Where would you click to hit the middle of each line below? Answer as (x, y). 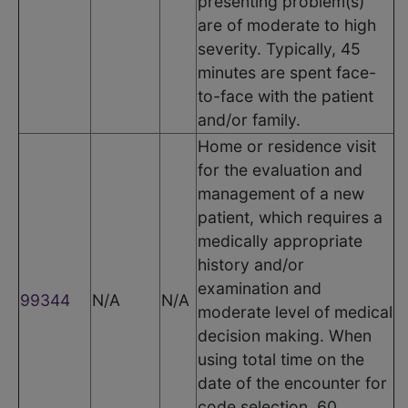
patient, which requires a (290, 217)
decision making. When (285, 335)
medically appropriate (280, 240)
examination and (260, 288)
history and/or (251, 264)
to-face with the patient (286, 96)
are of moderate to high (287, 25)
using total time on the (281, 359)
